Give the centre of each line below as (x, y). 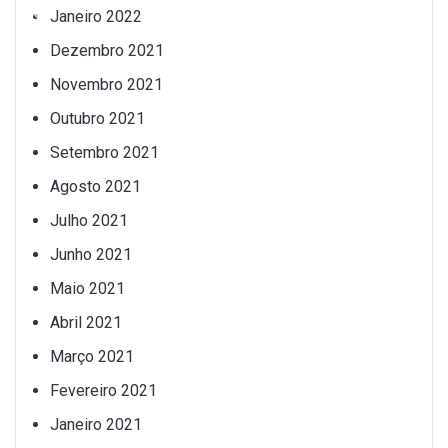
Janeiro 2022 (96, 16)
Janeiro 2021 (96, 424)
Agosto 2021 (95, 186)
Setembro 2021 (104, 152)
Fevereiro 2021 (103, 390)
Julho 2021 (89, 220)
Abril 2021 (86, 322)
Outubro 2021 (97, 118)
